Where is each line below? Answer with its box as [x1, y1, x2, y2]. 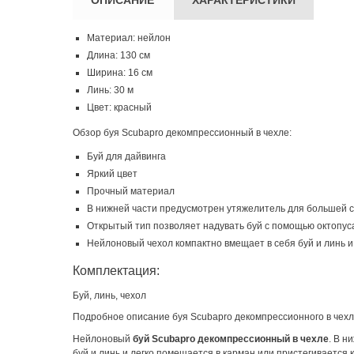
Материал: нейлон [87, 32, 171, 43]
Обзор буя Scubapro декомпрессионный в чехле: [73, 126, 292, 138]
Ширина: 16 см [87, 66, 153, 78]
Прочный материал [87, 185, 175, 197]
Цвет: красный [87, 101, 152, 113]
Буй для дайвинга [87, 150, 166, 162]
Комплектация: [73, 263, 160, 277]
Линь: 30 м [87, 84, 134, 96]
